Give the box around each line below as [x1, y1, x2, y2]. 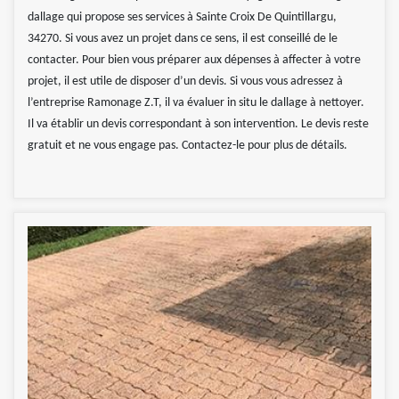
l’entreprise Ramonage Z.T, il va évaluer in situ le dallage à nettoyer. [28, 96, 364, 110]
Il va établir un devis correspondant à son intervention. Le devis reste [28, 118, 369, 132]
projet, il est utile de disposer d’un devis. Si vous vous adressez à [28, 75, 343, 89]
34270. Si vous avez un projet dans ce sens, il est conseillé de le [28, 32, 338, 46]
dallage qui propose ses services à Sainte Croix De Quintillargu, [28, 11, 337, 25]
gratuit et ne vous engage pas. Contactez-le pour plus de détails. [28, 139, 347, 153]
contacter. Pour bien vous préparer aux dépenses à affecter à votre [28, 53, 361, 68]
